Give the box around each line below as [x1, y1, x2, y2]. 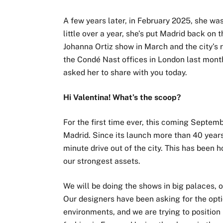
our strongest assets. [63, 156, 141, 166]
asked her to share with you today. [63, 67, 188, 77]
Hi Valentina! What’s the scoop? [63, 92, 181, 102]
